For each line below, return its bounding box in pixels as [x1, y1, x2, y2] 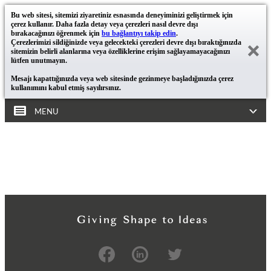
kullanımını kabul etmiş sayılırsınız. [11, 83, 121, 92]
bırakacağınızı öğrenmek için [11, 29, 102, 38]
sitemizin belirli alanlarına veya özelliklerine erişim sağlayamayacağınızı [11, 47, 230, 56]
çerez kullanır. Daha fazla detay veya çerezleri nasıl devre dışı [11, 20, 198, 28]
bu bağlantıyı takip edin [102, 29, 176, 38]
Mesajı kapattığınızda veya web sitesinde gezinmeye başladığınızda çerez [11, 74, 233, 83]
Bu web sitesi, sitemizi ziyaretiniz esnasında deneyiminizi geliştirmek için [11, 11, 233, 19]
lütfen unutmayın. [11, 56, 67, 65]
